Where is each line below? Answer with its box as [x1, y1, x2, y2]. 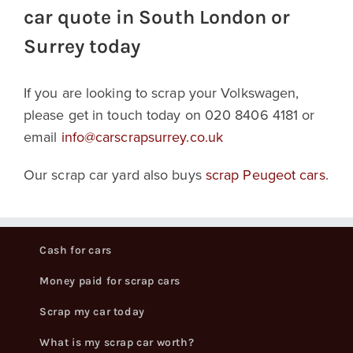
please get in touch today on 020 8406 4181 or [23, 105, 315, 125]
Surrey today [23, 34, 140, 58]
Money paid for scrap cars [39, 274, 180, 288]
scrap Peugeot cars [205, 165, 325, 185]
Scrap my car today [39, 305, 145, 319]
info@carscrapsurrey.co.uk [61, 127, 224, 147]
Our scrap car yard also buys [23, 165, 206, 185]
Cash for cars [39, 243, 112, 258]
